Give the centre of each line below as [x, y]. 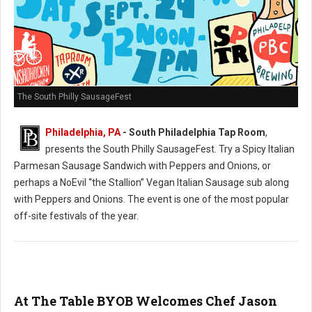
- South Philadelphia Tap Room [193, 133]
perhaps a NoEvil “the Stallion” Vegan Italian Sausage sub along [151, 183]
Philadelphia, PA [83, 133]
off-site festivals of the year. [76, 216]
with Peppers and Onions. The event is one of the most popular [151, 200]
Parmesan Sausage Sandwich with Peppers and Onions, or [142, 166]
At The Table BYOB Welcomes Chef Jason [146, 301]
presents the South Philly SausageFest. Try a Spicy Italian [170, 149]
